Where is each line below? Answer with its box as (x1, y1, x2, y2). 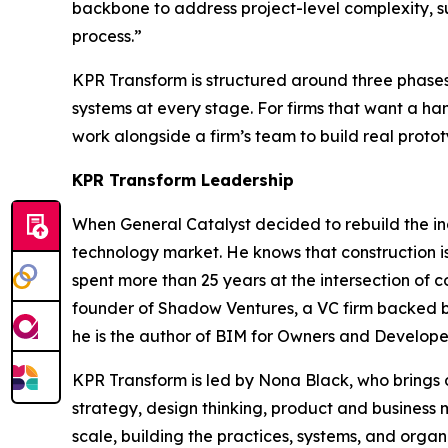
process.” (72, 25, 142, 46)
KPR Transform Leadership (72, 169, 294, 190)
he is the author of (72, 325, 215, 346)
